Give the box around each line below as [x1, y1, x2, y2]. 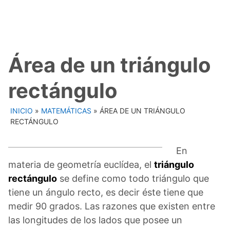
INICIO [10, 106, 33, 115]
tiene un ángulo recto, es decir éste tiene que [8, 186, 203, 198]
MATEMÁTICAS [41, 106, 91, 115]
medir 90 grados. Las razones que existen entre [8, 200, 215, 212]
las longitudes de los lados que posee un [8, 214, 182, 225]
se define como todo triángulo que [57, 172, 209, 184]
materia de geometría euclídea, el [8, 159, 154, 170]
